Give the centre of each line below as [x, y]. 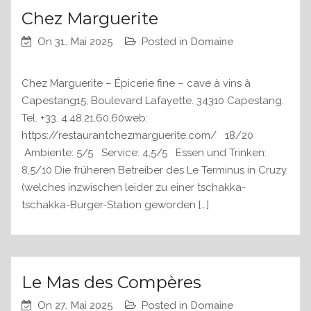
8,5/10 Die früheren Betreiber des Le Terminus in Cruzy [154, 170]
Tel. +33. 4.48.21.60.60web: [85, 118]
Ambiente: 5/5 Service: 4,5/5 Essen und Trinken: [144, 153]
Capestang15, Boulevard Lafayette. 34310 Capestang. [153, 101]
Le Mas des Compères [111, 283]
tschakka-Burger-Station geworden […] [115, 205]
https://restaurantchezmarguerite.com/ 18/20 [149, 136]
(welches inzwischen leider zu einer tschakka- [134, 188]
